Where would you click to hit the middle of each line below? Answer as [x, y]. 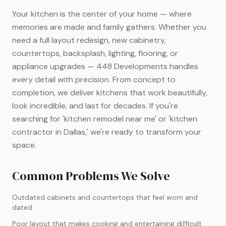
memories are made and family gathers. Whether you [109, 27]
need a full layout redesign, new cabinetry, [89, 40]
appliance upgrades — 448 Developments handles [105, 66]
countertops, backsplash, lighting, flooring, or [95, 53]
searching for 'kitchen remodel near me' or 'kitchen [105, 119]
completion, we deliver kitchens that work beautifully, [110, 93]
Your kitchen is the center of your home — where [102, 14]
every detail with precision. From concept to [94, 79]
